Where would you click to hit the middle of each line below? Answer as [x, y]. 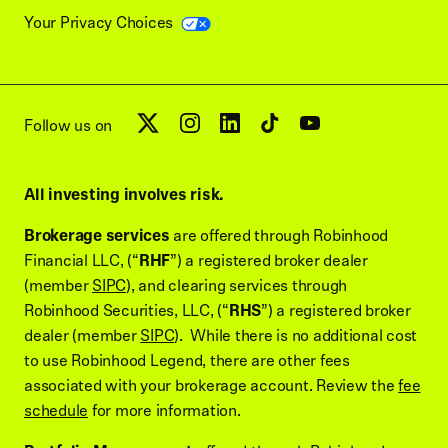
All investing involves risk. [124, 195]
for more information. [164, 411]
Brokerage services [97, 236]
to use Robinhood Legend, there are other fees [187, 361]
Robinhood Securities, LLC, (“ [126, 311]
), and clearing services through [236, 286]
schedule [56, 411]
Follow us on [68, 125]
